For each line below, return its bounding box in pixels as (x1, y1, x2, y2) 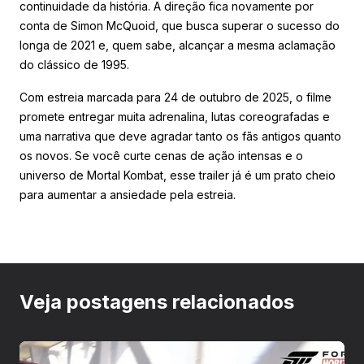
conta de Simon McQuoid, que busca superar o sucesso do (19, 18, 340, 32)
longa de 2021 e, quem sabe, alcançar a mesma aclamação (19, 37, 336, 52)
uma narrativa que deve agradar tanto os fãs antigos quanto (19, 128, 341, 143)
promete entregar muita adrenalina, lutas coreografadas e (19, 109, 330, 123)
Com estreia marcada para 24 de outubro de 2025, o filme (19, 89, 331, 104)
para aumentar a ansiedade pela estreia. (19, 187, 236, 201)
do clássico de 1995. (19, 57, 129, 71)
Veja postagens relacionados (19, 289, 294, 314)
